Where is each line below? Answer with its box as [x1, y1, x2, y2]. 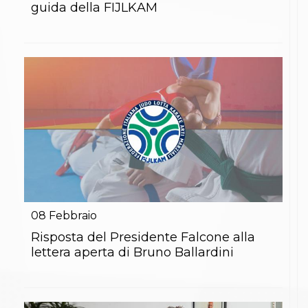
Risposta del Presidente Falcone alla [31, 230, 255, 245]
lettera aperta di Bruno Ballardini [31, 245, 234, 261]
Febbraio [49, 209, 97, 223]
